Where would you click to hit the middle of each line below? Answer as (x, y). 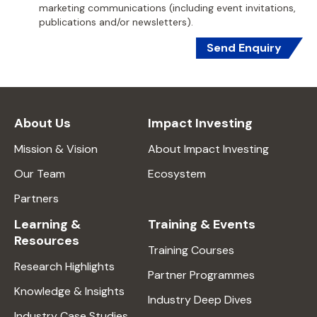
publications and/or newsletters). (116, 22)
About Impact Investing (208, 149)
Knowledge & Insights (69, 291)
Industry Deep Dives (200, 300)
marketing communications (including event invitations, (167, 8)
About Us (42, 123)
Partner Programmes (201, 275)
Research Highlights (64, 266)
